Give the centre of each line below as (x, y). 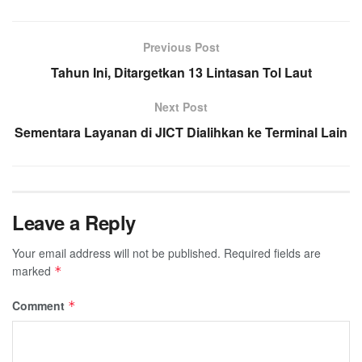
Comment (40, 305)
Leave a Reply (74, 222)
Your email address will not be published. (116, 253)
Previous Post (181, 46)
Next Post (181, 106)
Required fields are (272, 253)
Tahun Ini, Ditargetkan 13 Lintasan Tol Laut (181, 72)
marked (33, 270)
